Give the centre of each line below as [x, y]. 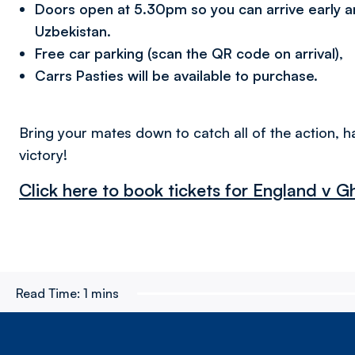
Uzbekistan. [73, 31]
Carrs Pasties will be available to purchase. [180, 75]
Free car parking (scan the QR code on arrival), [189, 53]
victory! [43, 155]
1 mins [101, 293]
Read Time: [48, 293]
